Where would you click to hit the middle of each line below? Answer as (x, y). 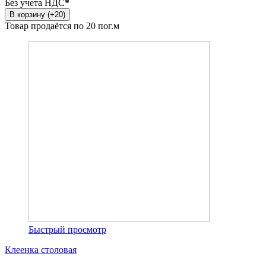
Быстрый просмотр (67, 230)
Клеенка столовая (41, 250)
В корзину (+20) (37, 15)
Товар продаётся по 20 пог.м (62, 26)
